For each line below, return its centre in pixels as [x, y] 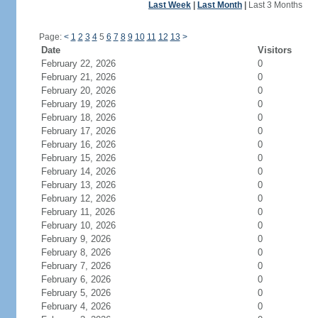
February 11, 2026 [78, 212]
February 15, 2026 [78, 158]
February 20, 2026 [78, 91]
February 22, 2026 [78, 64]
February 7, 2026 [76, 266]
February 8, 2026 [76, 252]
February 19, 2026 [78, 104]
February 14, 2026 [78, 171]
